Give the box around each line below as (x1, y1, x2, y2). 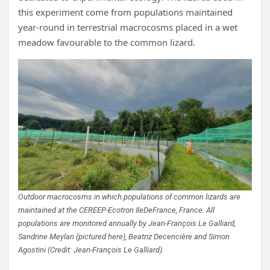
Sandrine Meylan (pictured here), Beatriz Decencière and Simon (18, 232, 230, 242)
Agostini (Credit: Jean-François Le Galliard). (18, 245, 164, 255)
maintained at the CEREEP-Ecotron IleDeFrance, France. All (18, 206, 215, 215)
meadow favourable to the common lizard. (18, 36, 195, 48)
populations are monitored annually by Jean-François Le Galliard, (18, 219, 236, 228)
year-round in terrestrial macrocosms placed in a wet (18, 21, 237, 33)
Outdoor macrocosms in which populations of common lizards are (18, 192, 240, 202)
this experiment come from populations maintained (18, 6, 233, 18)
